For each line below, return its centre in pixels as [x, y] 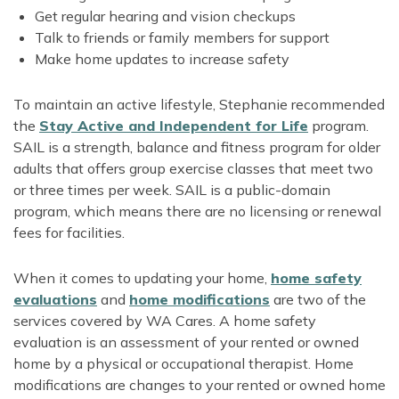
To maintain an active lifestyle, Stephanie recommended [199, 105]
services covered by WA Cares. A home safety [165, 321]
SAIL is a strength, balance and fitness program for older [197, 147]
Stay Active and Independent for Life [174, 126]
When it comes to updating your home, [142, 278]
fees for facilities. [69, 233]
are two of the [318, 300]
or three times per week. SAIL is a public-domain [172, 190]
